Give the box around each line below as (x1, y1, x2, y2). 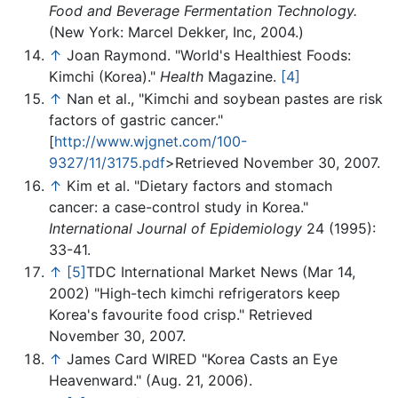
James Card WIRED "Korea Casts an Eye (67, 350, 338, 369)
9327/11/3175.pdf (49, 154, 165, 172)
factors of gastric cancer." (49, 111, 223, 130)
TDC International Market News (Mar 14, (86, 263, 355, 282)
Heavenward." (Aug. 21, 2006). (49, 371, 252, 390)
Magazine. (203, 67, 281, 85)
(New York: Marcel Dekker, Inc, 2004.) (49, 23, 304, 42)
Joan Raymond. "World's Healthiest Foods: (67, 45, 351, 64)
